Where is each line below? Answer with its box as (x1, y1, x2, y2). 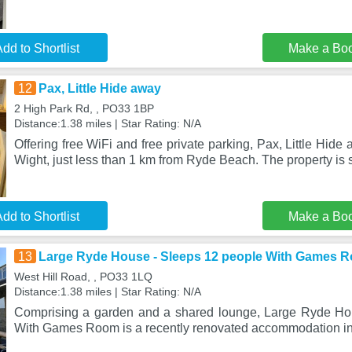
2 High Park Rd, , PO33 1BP (13, 102, 154, 115)
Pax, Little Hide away (38, 82, 161, 95)
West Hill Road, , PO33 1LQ (13, 270, 152, 283)
